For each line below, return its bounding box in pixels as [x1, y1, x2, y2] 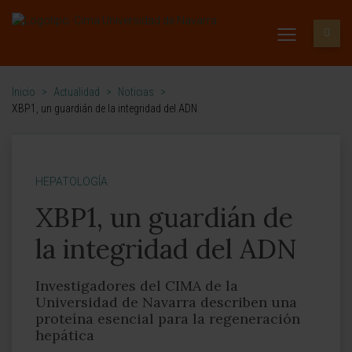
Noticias [118, 86, 154, 98]
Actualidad [53, 86, 100, 98]
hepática [35, 326, 94, 344]
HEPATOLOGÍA [35, 175, 108, 188]
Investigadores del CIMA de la [35, 277, 238, 295]
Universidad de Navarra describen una [35, 293, 297, 311]
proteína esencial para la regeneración [35, 310, 300, 328]
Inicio [12, 86, 35, 98]
